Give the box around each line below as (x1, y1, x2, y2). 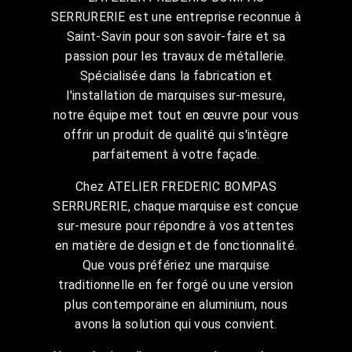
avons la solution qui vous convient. (75, 316, 277, 332)
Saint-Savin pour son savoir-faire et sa (66, 28, 286, 44)
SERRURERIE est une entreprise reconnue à (50, 9, 302, 24)
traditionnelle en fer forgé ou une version (58, 277, 294, 292)
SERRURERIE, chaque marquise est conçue (53, 198, 299, 214)
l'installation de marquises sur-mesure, (66, 87, 286, 103)
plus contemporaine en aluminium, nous (64, 296, 288, 312)
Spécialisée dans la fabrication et (79, 68, 273, 83)
